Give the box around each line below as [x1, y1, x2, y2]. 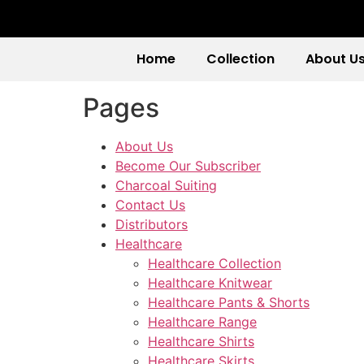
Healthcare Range [148, 314, 257, 331]
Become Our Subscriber [115, 158, 261, 175]
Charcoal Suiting [115, 177, 217, 194]
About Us [115, 138, 173, 155]
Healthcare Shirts [148, 333, 254, 350]
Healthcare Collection [148, 255, 281, 272]
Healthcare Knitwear [148, 275, 272, 292]
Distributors [115, 216, 188, 233]
